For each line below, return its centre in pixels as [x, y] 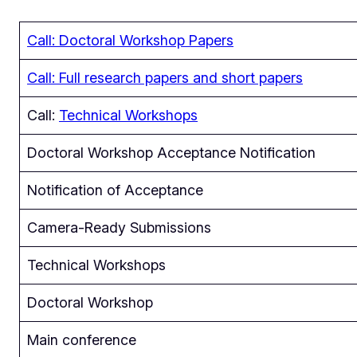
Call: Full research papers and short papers [165, 78]
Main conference [82, 340]
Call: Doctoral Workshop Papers [130, 41]
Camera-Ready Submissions [119, 228]
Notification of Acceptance [115, 190]
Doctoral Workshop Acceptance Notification [171, 153]
